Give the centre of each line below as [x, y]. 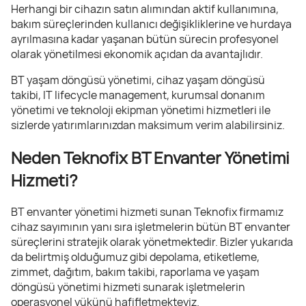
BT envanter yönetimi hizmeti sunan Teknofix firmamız [147, 212]
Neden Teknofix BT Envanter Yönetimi [150, 157]
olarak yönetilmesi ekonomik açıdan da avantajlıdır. [137, 54]
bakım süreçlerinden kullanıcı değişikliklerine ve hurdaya [151, 24]
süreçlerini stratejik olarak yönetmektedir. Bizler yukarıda [152, 242]
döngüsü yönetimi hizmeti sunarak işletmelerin [128, 287]
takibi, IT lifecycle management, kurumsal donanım [138, 95]
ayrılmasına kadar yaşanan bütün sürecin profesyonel [145, 39]
